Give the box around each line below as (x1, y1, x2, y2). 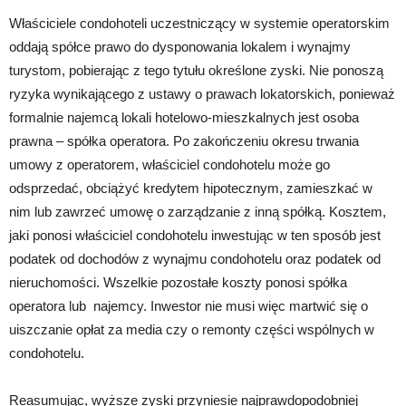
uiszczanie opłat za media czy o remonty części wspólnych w (9, 321, 374, 337)
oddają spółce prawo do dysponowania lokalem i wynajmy (9, 38, 351, 54)
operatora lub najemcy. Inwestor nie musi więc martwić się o (9, 297, 368, 314)
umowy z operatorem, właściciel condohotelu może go (9, 156, 330, 172)
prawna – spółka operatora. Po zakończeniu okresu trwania (9, 132, 359, 149)
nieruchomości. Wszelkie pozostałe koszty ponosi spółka (9, 274, 347, 290)
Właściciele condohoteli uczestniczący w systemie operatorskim (9, 14, 390, 31)
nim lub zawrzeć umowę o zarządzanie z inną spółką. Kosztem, (9, 203, 386, 219)
